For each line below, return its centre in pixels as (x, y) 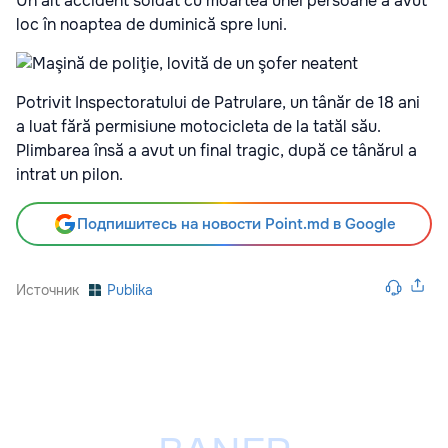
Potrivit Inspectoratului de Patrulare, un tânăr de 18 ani (218, 102)
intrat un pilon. (69, 174)
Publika (130, 289)
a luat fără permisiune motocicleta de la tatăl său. (198, 126)
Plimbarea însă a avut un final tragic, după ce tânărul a (216, 150)
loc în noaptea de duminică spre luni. (151, 24)
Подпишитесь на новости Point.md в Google (236, 223)
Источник (47, 289)
